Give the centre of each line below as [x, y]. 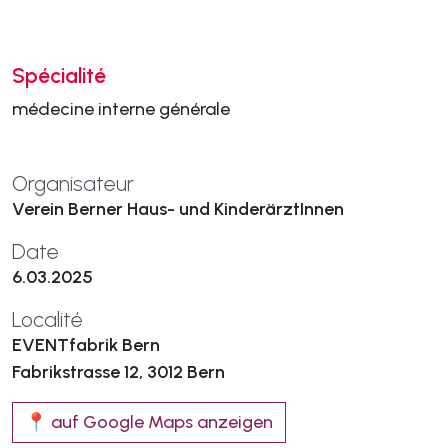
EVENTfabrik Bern [86, 345]
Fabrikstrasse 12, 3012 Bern [118, 372]
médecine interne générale [121, 109]
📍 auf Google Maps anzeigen [149, 422]
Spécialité [59, 75]
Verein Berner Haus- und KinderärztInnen [178, 209]
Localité [47, 319]
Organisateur [73, 183]
